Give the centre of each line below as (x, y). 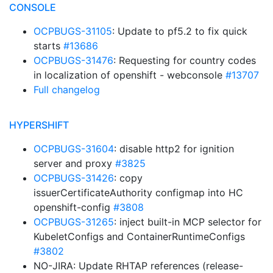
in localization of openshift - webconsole (129, 75)
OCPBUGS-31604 (74, 149)
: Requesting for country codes (185, 60)
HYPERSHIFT (39, 125)
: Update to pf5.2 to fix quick (180, 31)
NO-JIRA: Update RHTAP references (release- (138, 266)
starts (48, 46)
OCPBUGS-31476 (73, 60)
